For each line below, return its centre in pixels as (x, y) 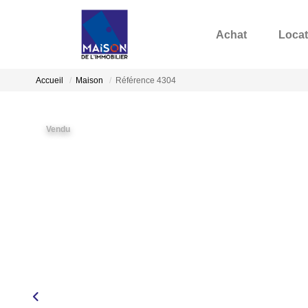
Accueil (49, 81)
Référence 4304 (146, 81)
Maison (89, 81)
